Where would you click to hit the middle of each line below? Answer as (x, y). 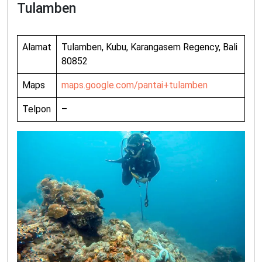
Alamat (37, 47)
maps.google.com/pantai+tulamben (135, 85)
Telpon (37, 109)
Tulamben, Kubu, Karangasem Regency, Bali (149, 47)
